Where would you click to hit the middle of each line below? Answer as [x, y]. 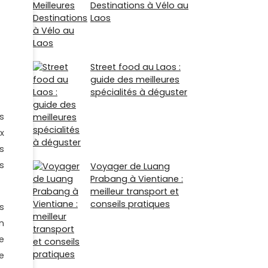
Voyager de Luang [130, 167]
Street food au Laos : [135, 67]
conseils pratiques [130, 204]
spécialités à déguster [139, 92]
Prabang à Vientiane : [137, 179]
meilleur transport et [135, 192]
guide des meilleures [135, 80]
